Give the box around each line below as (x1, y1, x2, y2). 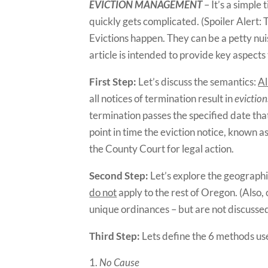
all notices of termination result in (89, 92, 235, 105)
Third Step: (89, 230, 141, 242)
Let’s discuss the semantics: (136, 75, 258, 88)
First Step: (89, 75, 137, 88)
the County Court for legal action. (89, 142, 234, 155)
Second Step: (89, 169, 149, 182)
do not (89, 186, 117, 199)
